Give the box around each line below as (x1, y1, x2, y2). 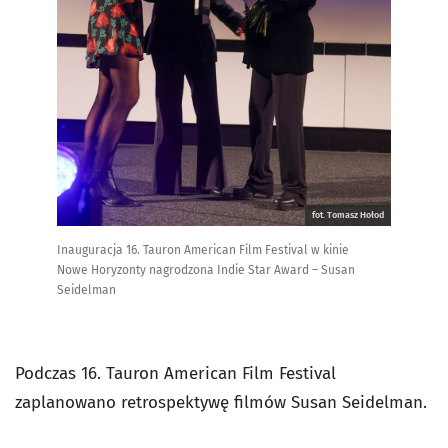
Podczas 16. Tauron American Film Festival (15, 363, 336, 385)
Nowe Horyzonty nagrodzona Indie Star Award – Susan (56, 263, 355, 278)
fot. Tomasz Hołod (312, 210, 385, 221)
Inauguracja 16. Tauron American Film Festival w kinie (56, 243, 349, 258)
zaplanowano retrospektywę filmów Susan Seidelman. (15, 392, 432, 414)
